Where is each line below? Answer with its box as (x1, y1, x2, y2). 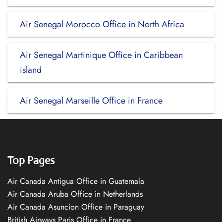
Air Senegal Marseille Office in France (20, 94, 163, 107)
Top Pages (7, 154, 55, 167)
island (20, 63, 44, 76)
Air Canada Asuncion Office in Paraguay (7, 201, 144, 213)
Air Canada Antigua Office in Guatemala (7, 175, 144, 187)
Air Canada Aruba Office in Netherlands (7, 188, 143, 200)
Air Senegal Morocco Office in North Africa (20, 18, 184, 31)
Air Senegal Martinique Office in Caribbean (20, 49, 183, 61)
